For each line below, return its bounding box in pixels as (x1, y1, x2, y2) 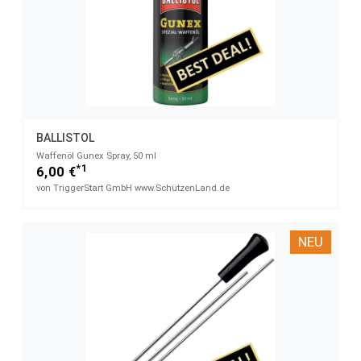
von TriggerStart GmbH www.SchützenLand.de (36, 183, 230, 194)
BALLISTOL (36, 131, 94, 145)
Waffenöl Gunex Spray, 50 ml (36, 151, 156, 162)
